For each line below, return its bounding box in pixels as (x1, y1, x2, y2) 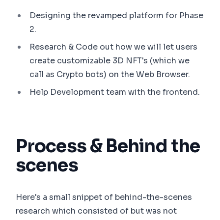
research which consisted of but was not (16, 205, 177, 216)
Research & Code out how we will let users (29, 41, 197, 52)
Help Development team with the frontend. (29, 86, 200, 97)
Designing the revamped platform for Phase (29, 10, 203, 21)
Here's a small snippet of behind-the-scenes (16, 192, 192, 202)
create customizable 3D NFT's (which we (29, 55, 190, 66)
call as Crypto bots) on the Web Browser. (29, 69, 190, 80)
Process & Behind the (16, 135, 200, 157)
